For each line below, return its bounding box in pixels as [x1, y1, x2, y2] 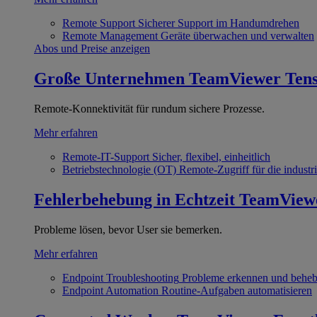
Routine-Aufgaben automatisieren [161, 284, 312, 296]
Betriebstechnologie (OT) [62, 163, 176, 175]
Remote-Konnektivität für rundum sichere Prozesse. [34, 102, 265, 115]
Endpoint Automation [62, 284, 158, 296]
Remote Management [62, 29, 158, 42]
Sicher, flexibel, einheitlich [152, 150, 270, 163]
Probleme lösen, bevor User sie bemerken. [34, 223, 222, 236]
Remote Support [62, 16, 135, 29]
